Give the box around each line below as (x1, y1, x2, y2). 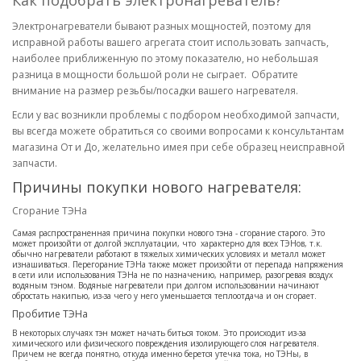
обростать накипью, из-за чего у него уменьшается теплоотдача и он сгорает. (12, 290, 319, 301)
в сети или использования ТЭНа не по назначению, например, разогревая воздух (12, 269, 333, 280)
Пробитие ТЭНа (12, 307, 90, 321)
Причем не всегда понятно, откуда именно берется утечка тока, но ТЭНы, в (12, 348, 308, 359)
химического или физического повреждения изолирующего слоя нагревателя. (12, 338, 319, 349)
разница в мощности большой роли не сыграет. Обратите (12, 68, 298, 81)
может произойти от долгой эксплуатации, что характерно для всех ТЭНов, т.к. (12, 238, 322, 249)
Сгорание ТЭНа (12, 204, 87, 218)
